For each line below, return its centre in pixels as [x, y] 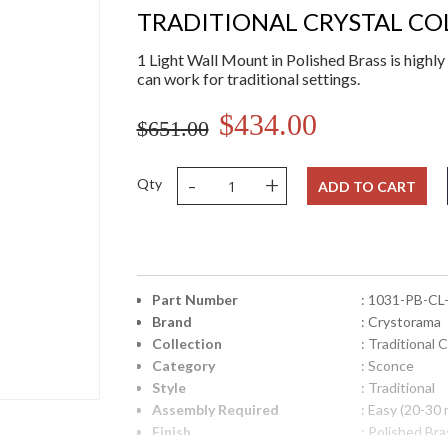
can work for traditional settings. [248, 79]
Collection [186, 344]
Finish [171, 432]
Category [183, 366]
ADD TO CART [366, 187]
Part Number [194, 300]
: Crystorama [400, 322]
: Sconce [387, 366]
